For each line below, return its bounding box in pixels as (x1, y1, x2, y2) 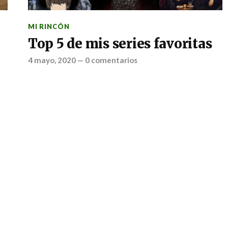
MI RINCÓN (27, 22, 70, 31)
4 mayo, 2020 (27, 55, 76, 65)
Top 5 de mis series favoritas (27, 36, 212, 52)
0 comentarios (84, 55, 137, 65)
